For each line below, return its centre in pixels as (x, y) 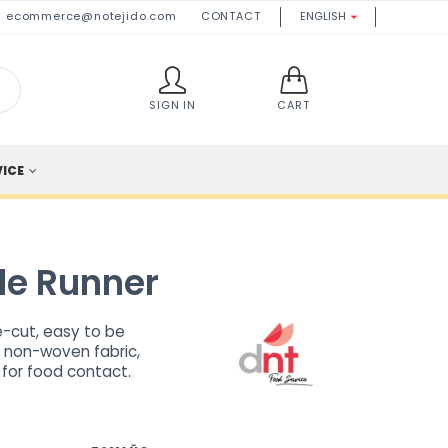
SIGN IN (173, 105)
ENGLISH (322, 17)
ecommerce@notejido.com (91, 17)
